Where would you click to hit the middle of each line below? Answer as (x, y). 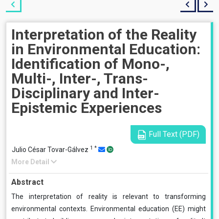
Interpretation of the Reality (104, 34)
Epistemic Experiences (87, 108)
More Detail (31, 162)
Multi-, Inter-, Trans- (80, 78)
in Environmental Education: (106, 49)
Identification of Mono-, (90, 64)
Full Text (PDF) (173, 134)
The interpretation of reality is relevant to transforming (109, 197)
